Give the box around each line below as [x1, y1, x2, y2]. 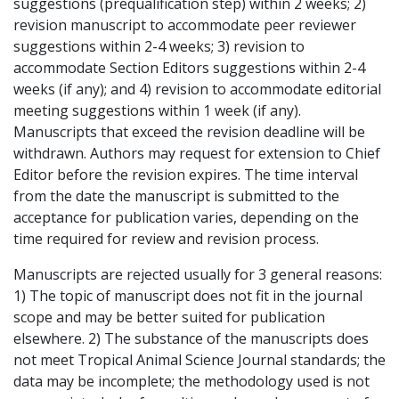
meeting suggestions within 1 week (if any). [13, 101, 301, 121]
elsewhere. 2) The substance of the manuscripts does [13, 329, 369, 349]
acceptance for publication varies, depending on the [13, 208, 359, 228]
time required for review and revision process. [13, 229, 319, 249]
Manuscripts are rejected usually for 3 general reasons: [13, 265, 382, 285]
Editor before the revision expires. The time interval [13, 165, 358, 185]
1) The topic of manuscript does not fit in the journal [13, 286, 362, 306]
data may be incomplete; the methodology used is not [13, 371, 370, 392]
